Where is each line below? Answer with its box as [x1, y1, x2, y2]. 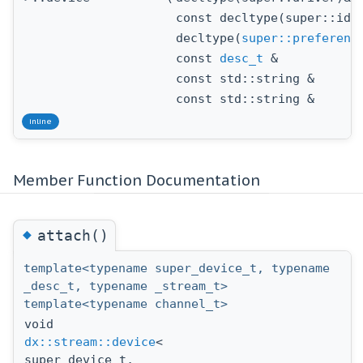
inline [29, 116, 52, 126]
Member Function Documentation [13, 171, 260, 190]
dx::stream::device [24, 335, 156, 350]
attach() [37, 227, 109, 245]
